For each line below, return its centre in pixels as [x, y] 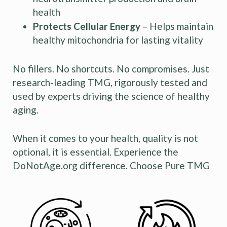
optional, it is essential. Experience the [96, 152]
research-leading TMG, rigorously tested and [110, 83]
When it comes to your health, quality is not [105, 138]
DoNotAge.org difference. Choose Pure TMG [111, 166]
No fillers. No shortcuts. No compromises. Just [111, 69]
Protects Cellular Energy [88, 26]
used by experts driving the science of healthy [111, 96]
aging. [26, 110]
